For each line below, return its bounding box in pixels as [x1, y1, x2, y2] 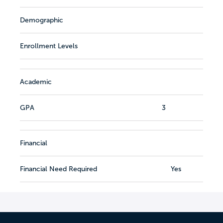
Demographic [20, 16, 63, 24]
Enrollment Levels [20, 42, 78, 50]
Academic [20, 78, 52, 86]
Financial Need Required [20, 165, 97, 173]
